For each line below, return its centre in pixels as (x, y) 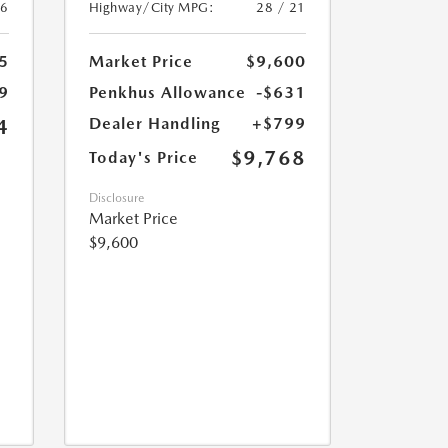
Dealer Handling (154, 124)
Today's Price (143, 158)
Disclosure (116, 198)
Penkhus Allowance (167, 93)
